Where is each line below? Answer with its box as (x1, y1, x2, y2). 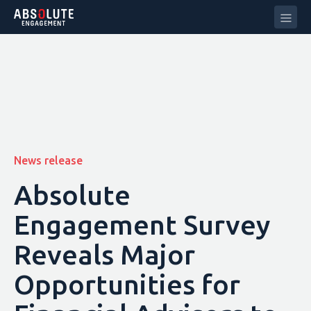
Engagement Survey (13, 209, 270, 240)
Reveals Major (13, 239, 195, 270)
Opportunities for (13, 269, 240, 300)
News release (13, 154, 83, 167)
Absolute (13, 179, 131, 210)
